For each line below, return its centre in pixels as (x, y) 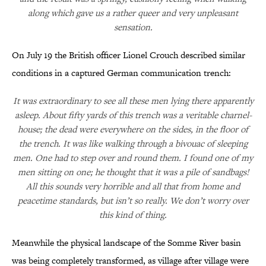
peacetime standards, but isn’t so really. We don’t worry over (133, 201)
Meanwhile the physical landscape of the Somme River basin (126, 243)
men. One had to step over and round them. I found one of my (133, 158)
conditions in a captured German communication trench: (121, 73)
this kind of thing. (133, 215)
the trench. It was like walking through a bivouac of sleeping (133, 144)
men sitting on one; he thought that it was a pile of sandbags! (133, 172)
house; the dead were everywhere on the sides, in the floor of (133, 129)
